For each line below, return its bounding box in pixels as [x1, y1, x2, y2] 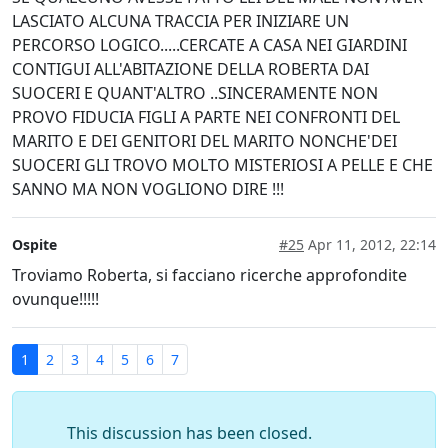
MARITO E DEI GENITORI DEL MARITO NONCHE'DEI [12, 129, 397, 152]
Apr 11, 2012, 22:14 [304, 234, 436, 254]
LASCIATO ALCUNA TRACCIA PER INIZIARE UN [12, 9, 349, 32]
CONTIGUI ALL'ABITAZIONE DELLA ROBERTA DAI [12, 57, 369, 80]
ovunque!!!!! [12, 287, 99, 310]
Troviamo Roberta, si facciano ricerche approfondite [12, 263, 407, 286]
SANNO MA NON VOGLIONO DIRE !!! [12, 177, 284, 200]
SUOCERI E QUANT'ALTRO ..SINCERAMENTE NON [12, 81, 378, 104]
